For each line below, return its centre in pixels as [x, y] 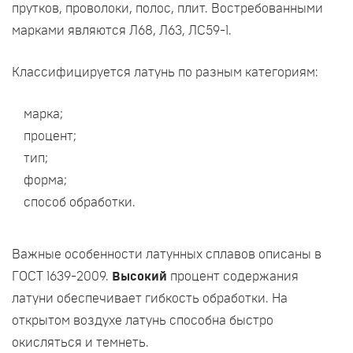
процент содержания [234, 277]
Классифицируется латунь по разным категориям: [165, 72]
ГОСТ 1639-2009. [62, 277]
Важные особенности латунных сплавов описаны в [167, 255]
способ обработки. [80, 203]
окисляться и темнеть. [80, 343]
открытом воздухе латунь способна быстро [143, 321]
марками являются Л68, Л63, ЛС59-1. [122, 31]
